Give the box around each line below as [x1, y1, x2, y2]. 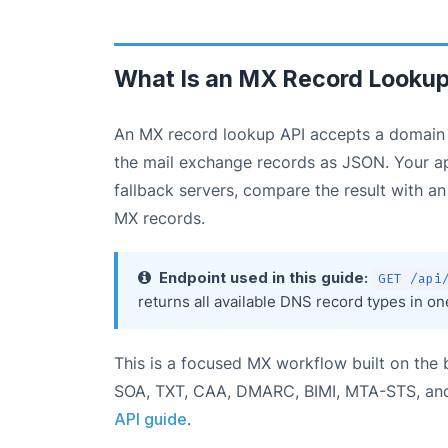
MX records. [114, 208, 205, 228]
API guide [114, 408, 187, 429]
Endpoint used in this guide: [159, 269, 368, 288]
